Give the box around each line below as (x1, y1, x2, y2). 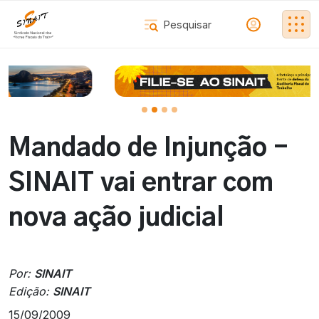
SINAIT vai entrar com (9, 171, 273, 197)
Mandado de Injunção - (9, 136, 288, 162)
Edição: (9, 284, 53, 299)
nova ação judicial (9, 206, 224, 231)
